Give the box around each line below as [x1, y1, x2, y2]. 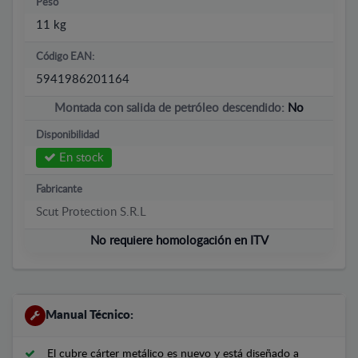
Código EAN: [36, 51, 94, 62]
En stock [56, 151, 104, 164]
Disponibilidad [36, 129, 99, 141]
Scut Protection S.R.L [36, 205, 146, 218]
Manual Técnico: [46, 308, 133, 321]
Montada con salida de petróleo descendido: [54, 101, 288, 114]
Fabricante [36, 184, 82, 195]
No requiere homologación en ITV [89, 234, 268, 247]
